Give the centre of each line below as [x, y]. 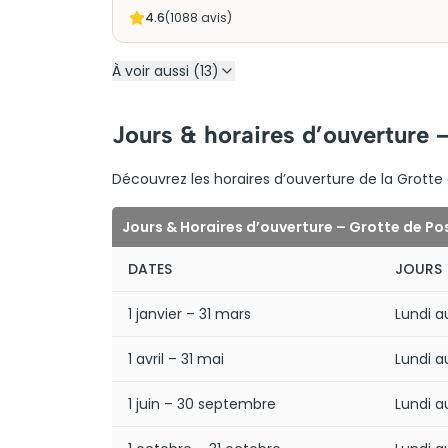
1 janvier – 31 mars [189, 314]
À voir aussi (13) [165, 71]
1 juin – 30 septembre [202, 404]
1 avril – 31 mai [176, 359]
